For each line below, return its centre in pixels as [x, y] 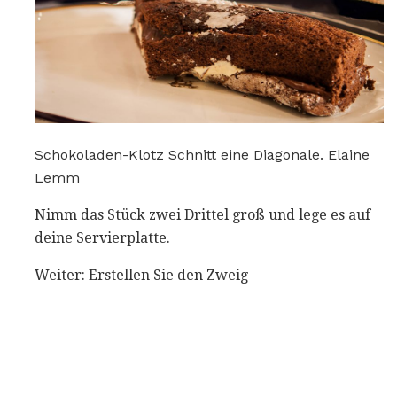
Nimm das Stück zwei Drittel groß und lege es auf [202, 215]
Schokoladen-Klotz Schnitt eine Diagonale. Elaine [202, 155]
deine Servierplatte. [102, 238]
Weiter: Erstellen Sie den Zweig [141, 276]
